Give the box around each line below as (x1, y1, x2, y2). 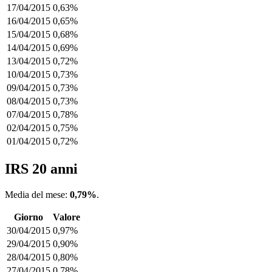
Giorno (14, 212, 43, 223)
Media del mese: (5, 189, 70, 200)
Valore (53, 212, 80, 223)
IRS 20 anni (5, 161, 78, 177)
